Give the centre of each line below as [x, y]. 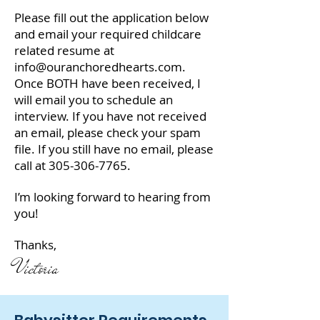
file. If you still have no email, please [114, 149]
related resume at [64, 50]
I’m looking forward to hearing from [112, 197]
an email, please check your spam [107, 132]
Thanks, [35, 245]
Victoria [36, 269]
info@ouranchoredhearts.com [98, 67]
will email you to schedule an [94, 100]
